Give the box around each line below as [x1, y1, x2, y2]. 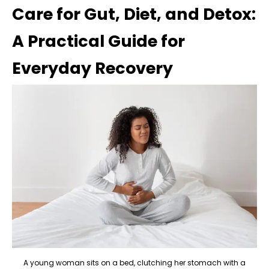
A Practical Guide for [12, 29, 185, 52]
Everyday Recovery [12, 56, 173, 79]
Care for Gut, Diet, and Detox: [12, 2, 256, 25]
